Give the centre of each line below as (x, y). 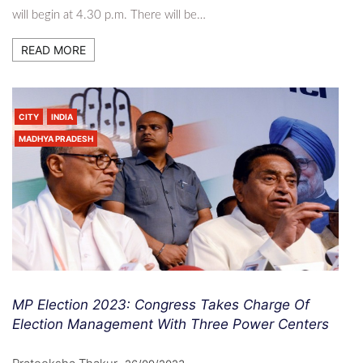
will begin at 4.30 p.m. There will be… (109, 15)
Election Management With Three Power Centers (171, 325)
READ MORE (53, 49)
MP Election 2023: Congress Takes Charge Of (161, 305)
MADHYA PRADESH (56, 138)
